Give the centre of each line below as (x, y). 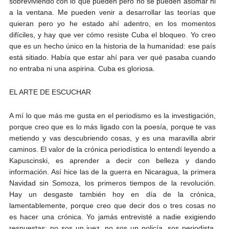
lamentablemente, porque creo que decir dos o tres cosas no (112, 205)
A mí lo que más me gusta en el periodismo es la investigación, (112, 115)
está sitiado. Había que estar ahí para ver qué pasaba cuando (112, 57)
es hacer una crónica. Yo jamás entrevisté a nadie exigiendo (112, 216)
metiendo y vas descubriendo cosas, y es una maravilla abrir (112, 138)
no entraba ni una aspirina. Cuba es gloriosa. (82, 68)
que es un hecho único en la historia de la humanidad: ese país (112, 46)
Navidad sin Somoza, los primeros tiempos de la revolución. (112, 183)
